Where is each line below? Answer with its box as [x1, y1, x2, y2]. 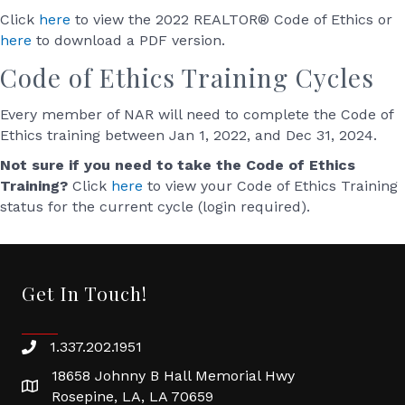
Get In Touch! [22, 280, 147, 306]
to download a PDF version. [32, 32, 225, 49]
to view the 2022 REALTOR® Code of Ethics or [71, 11, 392, 28]
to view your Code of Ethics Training [143, 177, 398, 194]
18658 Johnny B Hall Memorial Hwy [52, 367, 295, 384]
